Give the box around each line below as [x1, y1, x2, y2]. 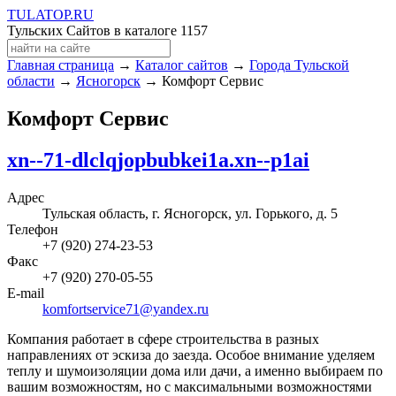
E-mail [7, 285, 44, 301]
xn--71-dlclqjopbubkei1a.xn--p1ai [7, 148, 309, 171]
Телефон [7, 221, 58, 237]
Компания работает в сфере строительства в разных [7, 331, 319, 346]
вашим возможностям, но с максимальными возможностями [7, 378, 372, 394]
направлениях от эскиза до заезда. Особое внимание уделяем [7, 346, 375, 362]
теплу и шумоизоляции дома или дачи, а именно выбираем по [7, 362, 383, 378]
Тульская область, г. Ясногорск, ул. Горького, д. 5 [42, 205, 338, 221]
